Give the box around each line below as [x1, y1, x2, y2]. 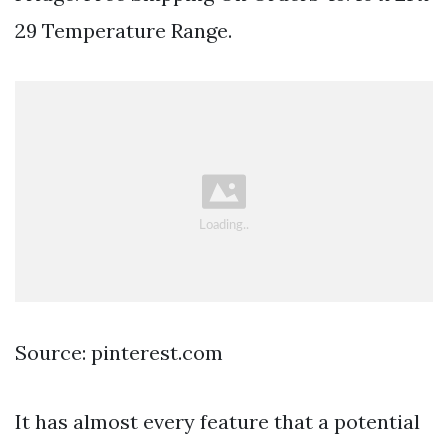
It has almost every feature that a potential [15, 408, 420, 434]
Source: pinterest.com [15, 339, 223, 365]
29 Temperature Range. [15, 18, 232, 44]
